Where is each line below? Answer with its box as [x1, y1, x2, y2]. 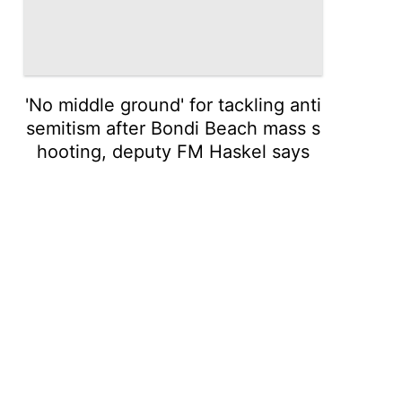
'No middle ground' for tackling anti [25, 94, 322, 116]
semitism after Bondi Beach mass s [26, 118, 321, 139]
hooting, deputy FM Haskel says [37, 141, 310, 162]
